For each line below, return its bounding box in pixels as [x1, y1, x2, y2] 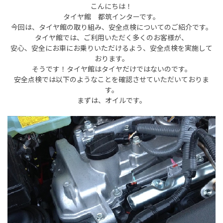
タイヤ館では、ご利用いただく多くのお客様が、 [35, 32, 188, 43]
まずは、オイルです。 [77, 95, 146, 106]
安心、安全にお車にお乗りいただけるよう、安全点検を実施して [10, 43, 213, 53]
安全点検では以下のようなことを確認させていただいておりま [14, 74, 209, 85]
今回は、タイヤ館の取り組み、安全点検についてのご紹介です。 [10, 22, 213, 32]
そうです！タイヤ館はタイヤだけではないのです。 [31, 64, 192, 74]
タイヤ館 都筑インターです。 [63, 11, 160, 22]
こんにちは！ [91, 1, 132, 11]
